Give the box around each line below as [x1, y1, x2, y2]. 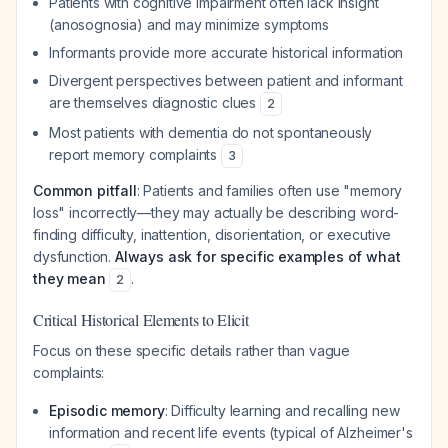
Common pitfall [33, 182, 137, 199]
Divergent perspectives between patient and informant [49, 72, 403, 89]
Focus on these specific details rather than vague [33, 342, 351, 359]
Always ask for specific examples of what [114, 248, 401, 265]
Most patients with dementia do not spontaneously [49, 124, 373, 141]
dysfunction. [33, 248, 115, 265]
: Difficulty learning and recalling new [164, 402, 400, 419]
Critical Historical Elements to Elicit [33, 309, 249, 330]
